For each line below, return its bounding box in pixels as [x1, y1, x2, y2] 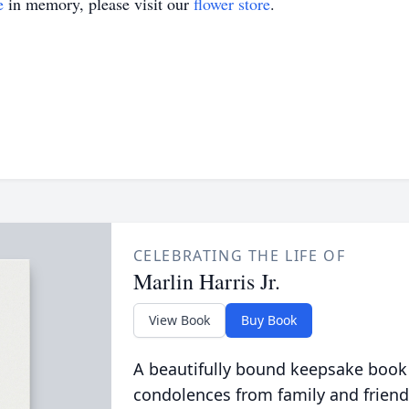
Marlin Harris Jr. [132, 267, 280, 296]
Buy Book [240, 311, 297, 329]
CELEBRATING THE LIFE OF [132, 246, 346, 266]
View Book [148, 311, 210, 329]
